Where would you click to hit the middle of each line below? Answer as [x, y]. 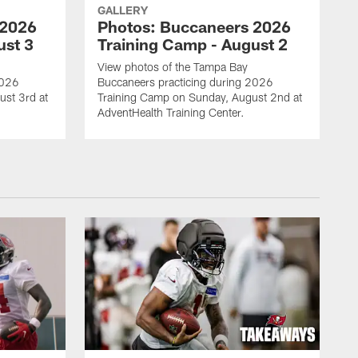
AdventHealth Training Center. [171, 113]
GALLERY [123, 10]
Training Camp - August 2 [193, 44]
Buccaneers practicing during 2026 [185, 82]
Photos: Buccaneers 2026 [194, 27]
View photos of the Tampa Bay [173, 67]
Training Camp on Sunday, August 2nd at [200, 97]
